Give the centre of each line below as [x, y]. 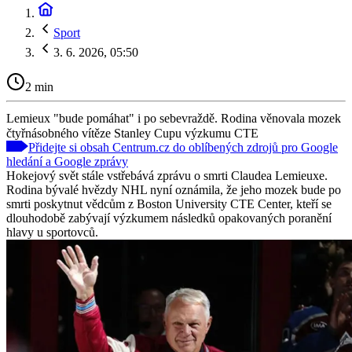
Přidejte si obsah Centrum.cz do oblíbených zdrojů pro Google [183, 147]
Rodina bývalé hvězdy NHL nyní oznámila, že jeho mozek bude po [174, 189]
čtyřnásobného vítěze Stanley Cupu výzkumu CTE [132, 133]
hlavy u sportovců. [52, 232]
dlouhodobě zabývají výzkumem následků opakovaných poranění [169, 218]
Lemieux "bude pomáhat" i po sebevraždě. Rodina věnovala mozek [174, 118]
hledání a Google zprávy [67, 161]
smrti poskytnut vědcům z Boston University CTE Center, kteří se [169, 203]
